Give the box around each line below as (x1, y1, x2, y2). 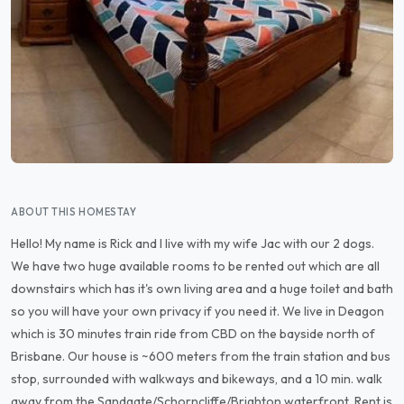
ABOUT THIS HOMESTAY (11, 206, 137, 218)
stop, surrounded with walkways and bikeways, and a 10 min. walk (11, 371, 382, 387)
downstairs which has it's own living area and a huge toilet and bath (11, 280, 393, 297)
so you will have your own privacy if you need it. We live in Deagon (11, 303, 384, 319)
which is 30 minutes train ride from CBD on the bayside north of (11, 326, 375, 342)
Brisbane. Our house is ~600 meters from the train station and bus (11, 348, 390, 364)
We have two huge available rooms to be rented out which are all (11, 258, 380, 274)
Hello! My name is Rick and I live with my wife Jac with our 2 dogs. (11, 235, 374, 252)
